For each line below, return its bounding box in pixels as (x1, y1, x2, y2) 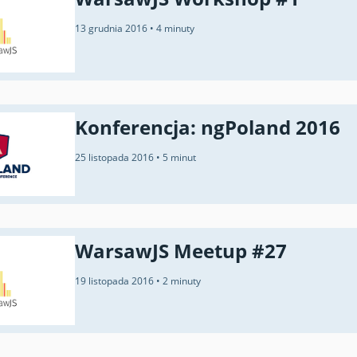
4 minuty (156, 21, 194, 35)
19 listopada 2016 (75, 273, 156, 288)
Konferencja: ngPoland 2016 (75, 114, 340, 141)
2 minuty (163, 273, 201, 288)
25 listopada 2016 (75, 151, 156, 165)
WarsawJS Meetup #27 (75, 237, 287, 264)
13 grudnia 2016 (75, 21, 150, 35)
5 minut (163, 151, 196, 165)
